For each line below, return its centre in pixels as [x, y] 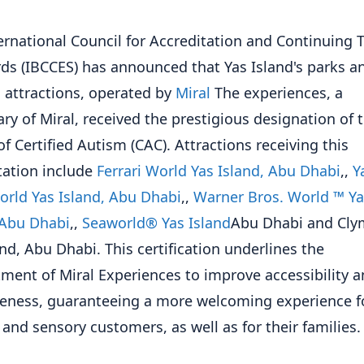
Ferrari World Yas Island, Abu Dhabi [219, 170]
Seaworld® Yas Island [156, 222]
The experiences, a [277, 92]
